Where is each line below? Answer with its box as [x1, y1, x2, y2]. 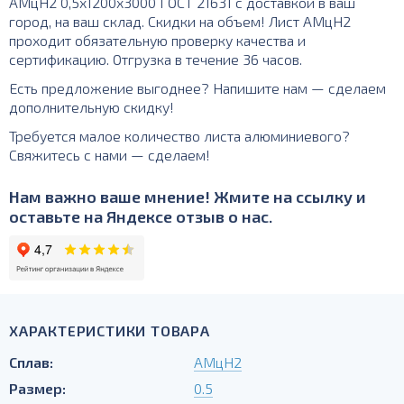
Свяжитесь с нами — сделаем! [9, 146, 210, 163]
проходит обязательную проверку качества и [9, 32, 306, 49]
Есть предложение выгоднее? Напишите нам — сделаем [9, 79, 386, 96]
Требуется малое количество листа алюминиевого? [9, 127, 350, 144]
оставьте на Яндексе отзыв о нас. [9, 207, 272, 226]
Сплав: [9, 353, 53, 371]
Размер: [9, 380, 66, 397]
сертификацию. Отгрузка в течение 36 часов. [9, 50, 302, 68]
